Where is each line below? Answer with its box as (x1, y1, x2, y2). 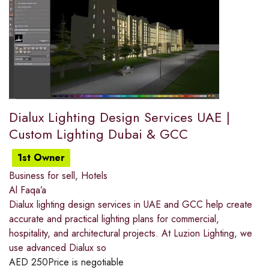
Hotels (81, 169, 107, 183)
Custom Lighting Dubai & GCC (9, 124, 188, 144)
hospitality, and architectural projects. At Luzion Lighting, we (9, 226, 252, 241)
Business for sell (9, 169, 75, 183)
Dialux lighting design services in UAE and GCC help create (9, 198, 252, 212)
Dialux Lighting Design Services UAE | (9, 107, 230, 127)
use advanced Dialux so (9, 241, 106, 255)
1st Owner (17, 151, 65, 165)
